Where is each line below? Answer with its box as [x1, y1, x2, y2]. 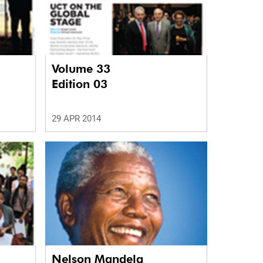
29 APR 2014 [51, 113, 101, 124]
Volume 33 [51, 62, 114, 76]
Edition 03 [51, 77, 107, 92]
